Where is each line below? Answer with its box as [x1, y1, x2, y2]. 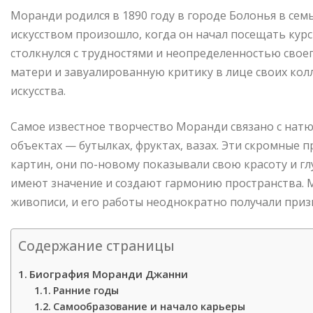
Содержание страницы [18, 236, 175, 256]
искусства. [10, 83, 66, 99]
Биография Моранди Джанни [29, 267, 189, 282]
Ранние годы [52, 284, 119, 298]
